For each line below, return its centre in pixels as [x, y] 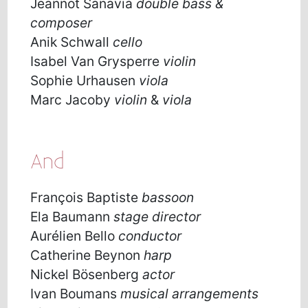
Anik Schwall [72, 42]
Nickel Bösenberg [87, 275]
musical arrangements [190, 294]
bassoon [168, 198]
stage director [157, 217]
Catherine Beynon [87, 255]
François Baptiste [86, 198]
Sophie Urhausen [85, 80]
